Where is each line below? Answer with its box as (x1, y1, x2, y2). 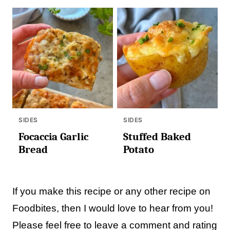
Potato (123, 143, 154, 156)
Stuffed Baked (123, 130, 191, 143)
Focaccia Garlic (18, 130, 88, 143)
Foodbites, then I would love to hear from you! (12, 203, 213, 214)
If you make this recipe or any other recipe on (12, 186, 210, 197)
